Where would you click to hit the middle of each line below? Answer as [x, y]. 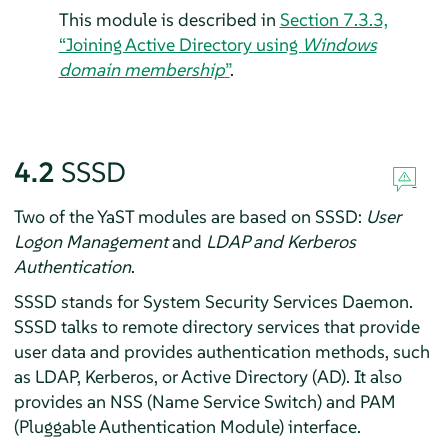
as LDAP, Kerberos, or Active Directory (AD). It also [207, 376]
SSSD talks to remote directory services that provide [216, 326]
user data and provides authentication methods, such [221, 351]
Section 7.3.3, [333, 19]
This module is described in [169, 19]
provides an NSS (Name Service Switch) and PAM [204, 401]
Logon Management [90, 241]
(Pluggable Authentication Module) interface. [187, 426]
